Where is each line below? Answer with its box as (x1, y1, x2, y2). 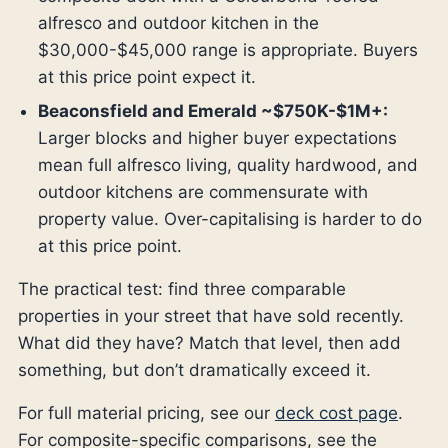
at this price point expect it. (37, 67, 256, 88)
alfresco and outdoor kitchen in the (37, 13, 319, 34)
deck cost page (274, 402, 398, 423)
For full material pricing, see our (17, 402, 275, 423)
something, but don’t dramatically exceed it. (17, 359, 371, 380)
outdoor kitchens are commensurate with (37, 181, 368, 202)
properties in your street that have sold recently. (17, 305, 404, 326)
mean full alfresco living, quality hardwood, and (37, 154, 418, 175)
